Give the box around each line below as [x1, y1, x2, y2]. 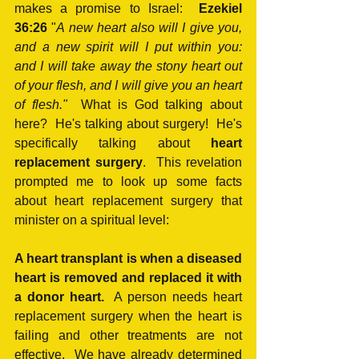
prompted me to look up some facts [14, 175, 242, 189]
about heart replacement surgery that [14, 194, 242, 208]
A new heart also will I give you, [56, 21, 242, 35]
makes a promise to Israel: [14, 2, 199, 16]
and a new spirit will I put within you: [14, 40, 242, 54]
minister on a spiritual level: [14, 213, 169, 228]
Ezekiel [199, 2, 242, 16]
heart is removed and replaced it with [14, 271, 242, 285]
